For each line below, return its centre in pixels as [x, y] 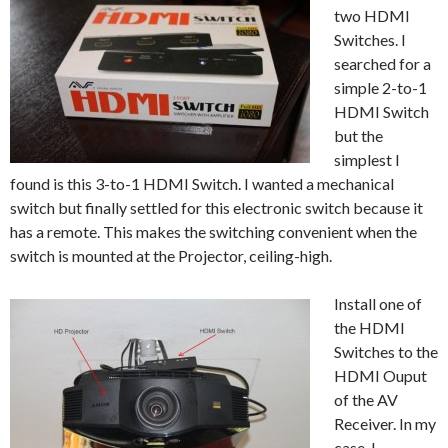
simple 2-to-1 [380, 88]
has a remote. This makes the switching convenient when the [213, 232]
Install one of [378, 304]
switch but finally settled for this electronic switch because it [216, 208]
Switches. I [370, 40]
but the [358, 136]
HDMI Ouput [380, 376]
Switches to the [386, 352]
